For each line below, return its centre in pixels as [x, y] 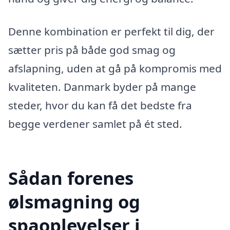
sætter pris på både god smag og [92, 50]
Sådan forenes [71, 178]
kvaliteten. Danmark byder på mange [102, 87]
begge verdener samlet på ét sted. [95, 123]
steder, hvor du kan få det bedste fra [100, 105]
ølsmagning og [74, 201]
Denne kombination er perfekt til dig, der [111, 31]
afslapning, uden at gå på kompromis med [115, 68]
